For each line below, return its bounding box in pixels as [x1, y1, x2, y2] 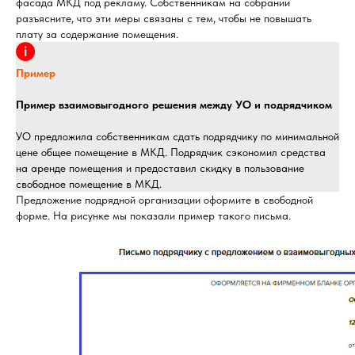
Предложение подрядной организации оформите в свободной [16, 193, 313, 206]
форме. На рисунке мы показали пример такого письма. [16, 209, 291, 222]
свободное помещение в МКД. [16, 177, 162, 190]
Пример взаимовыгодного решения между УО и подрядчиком [16, 98, 332, 111]
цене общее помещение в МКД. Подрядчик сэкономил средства [16, 146, 326, 158]
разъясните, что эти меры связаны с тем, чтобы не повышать [16, 12, 311, 25]
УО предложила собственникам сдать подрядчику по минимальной [16, 130, 339, 143]
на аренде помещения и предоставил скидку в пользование [16, 162, 304, 174]
